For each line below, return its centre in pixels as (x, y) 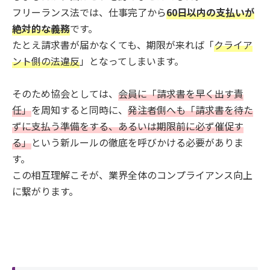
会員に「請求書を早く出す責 (181, 94)
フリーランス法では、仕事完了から (89, 12)
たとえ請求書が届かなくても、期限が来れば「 (113, 45)
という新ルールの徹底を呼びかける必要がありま (137, 143)
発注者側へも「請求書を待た (190, 110)
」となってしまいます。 (132, 61)
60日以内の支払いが (210, 12)
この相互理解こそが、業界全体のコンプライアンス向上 (132, 175)
